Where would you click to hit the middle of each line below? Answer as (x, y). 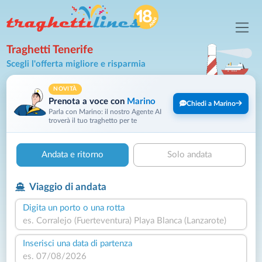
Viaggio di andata (67, 187)
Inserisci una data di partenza (78, 243)
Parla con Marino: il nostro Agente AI (105, 111)
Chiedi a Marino (211, 103)
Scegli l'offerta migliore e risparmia (76, 64)
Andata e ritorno (73, 154)
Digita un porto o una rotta (74, 208)
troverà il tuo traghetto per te (93, 120)
